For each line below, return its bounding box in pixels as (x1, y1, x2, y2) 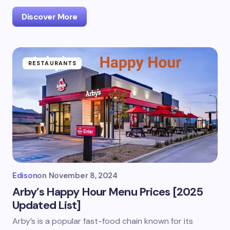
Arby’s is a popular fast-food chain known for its (12, 216, 193, 226)
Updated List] (12, 198, 81, 213)
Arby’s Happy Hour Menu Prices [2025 (12, 184, 203, 199)
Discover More (22, 11, 78, 22)
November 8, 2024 (48, 170, 118, 181)
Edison (12, 170, 37, 181)
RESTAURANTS (28, 60, 77, 67)
